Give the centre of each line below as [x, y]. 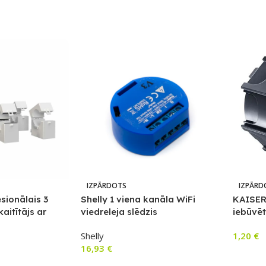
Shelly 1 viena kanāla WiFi [138, 199]
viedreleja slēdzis [119, 212]
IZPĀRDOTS [106, 186]
